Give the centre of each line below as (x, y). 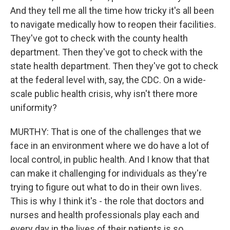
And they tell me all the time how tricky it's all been (112, 11)
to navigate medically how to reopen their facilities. (113, 24)
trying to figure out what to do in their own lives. (106, 187)
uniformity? (34, 108)
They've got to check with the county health (99, 38)
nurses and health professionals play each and (105, 215)
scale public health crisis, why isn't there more (104, 94)
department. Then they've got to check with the (107, 52)
